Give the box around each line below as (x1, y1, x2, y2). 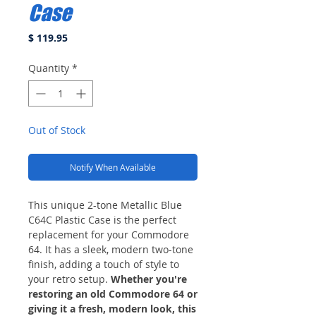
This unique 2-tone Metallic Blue (28, 197, 182, 212)
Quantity (28, 61, 69, 75)
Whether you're (111, 272, 187, 286)
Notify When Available (70, 161, 156, 173)
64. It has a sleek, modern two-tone (28, 242, 193, 256)
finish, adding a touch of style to (28, 257, 179, 271)
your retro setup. (28, 272, 111, 286)
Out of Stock (28, 123, 85, 137)
